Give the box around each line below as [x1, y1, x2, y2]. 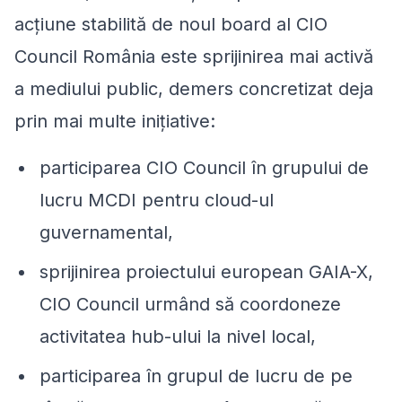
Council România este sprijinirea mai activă [14, 45, 373, 67]
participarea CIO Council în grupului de [39, 156, 369, 179]
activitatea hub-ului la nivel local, [39, 325, 316, 347]
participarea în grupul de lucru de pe [39, 364, 353, 387]
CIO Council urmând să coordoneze [39, 293, 341, 315]
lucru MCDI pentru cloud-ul [39, 188, 274, 211]
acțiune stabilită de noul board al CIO [14, 13, 328, 35]
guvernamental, [39, 221, 173, 243]
